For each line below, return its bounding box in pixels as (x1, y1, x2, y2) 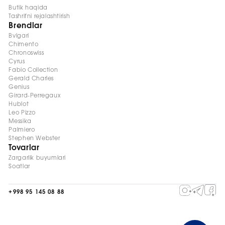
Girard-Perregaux (9, 92, 61, 98)
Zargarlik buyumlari (9, 155, 66, 161)
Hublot (9, 101, 29, 107)
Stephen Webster (9, 135, 60, 141)
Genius (9, 84, 30, 90)
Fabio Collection (9, 67, 58, 73)
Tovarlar (9, 144, 40, 152)
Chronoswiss (9, 50, 44, 56)
